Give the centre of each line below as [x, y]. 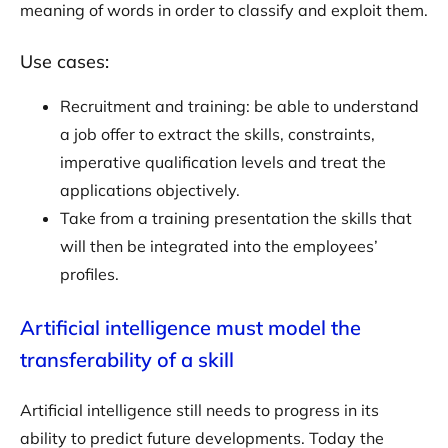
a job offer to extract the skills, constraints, [217, 134]
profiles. [89, 274]
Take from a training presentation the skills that [236, 218]
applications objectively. [150, 190]
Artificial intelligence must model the [190, 328]
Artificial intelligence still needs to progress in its [199, 410]
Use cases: [64, 62]
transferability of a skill [127, 360]
